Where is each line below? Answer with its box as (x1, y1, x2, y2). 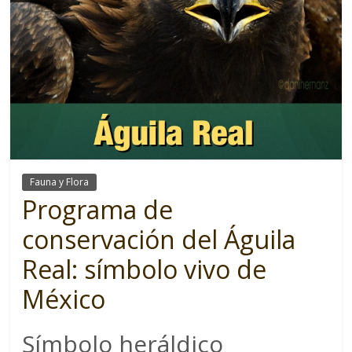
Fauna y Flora (30, 174, 90, 189)
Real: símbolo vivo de (22, 251, 267, 286)
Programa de (22, 192, 174, 226)
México (22, 281, 106, 316)
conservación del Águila (22, 222, 296, 256)
